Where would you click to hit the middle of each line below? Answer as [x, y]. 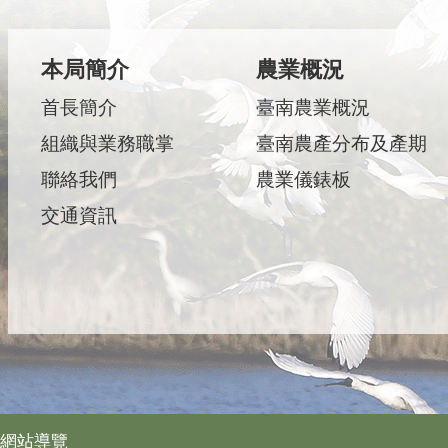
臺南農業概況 [312, 107]
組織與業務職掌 [107, 143]
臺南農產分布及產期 [341, 143]
